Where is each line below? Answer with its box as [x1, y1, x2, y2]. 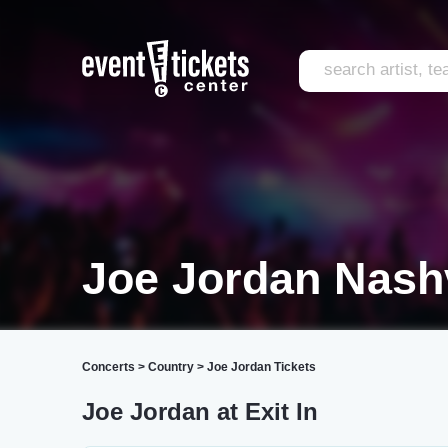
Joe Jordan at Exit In [82, 398, 318, 425]
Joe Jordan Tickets [207, 360, 316, 374]
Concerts [82, 360, 135, 374]
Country [148, 360, 194, 374]
